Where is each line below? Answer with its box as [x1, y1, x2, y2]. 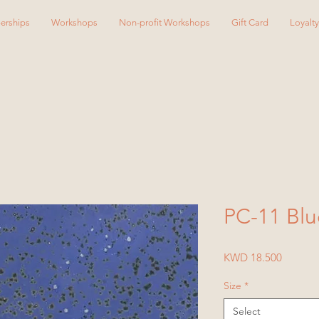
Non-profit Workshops [119, 17, 210, 28]
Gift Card [231, 17, 268, 28]
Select [233, 305, 261, 318]
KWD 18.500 [224, 251, 282, 264]
